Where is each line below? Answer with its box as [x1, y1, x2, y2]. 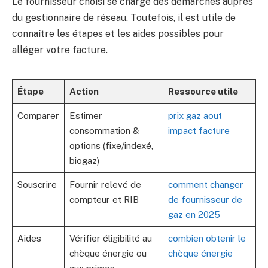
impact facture [167, 126, 230, 136]
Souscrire [17, 179, 57, 190]
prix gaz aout [167, 111, 222, 121]
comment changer [167, 179, 243, 190]
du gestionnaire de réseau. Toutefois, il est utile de [12, 11, 236, 23]
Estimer [69, 111, 102, 121]
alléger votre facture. [12, 44, 108, 56]
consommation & [69, 126, 139, 136]
